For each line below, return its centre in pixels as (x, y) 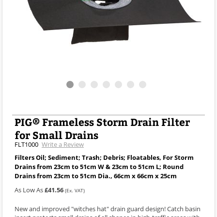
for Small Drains (56, 135)
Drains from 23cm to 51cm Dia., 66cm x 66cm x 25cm (96, 176)
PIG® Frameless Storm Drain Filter (102, 122)
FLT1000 (26, 144)
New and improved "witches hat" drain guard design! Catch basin (108, 209)
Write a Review (63, 144)
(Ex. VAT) (75, 190)
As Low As (30, 190)
